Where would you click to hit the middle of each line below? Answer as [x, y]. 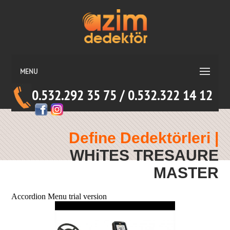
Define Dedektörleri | [143, 138]
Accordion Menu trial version [59, 196]
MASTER [186, 173]
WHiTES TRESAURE [144, 155]
